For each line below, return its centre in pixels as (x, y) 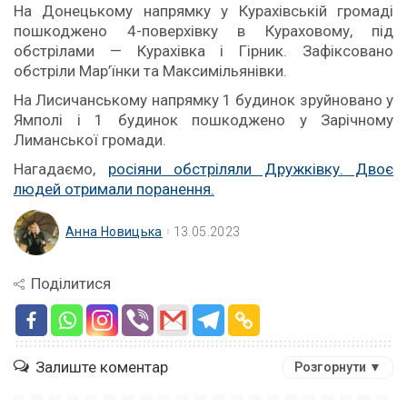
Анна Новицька (114, 232)
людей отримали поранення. (114, 189)
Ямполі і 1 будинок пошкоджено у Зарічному (203, 120)
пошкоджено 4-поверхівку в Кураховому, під (203, 31)
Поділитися (71, 283)
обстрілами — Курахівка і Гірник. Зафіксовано (203, 51)
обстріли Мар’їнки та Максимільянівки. (150, 71)
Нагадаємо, (61, 169)
